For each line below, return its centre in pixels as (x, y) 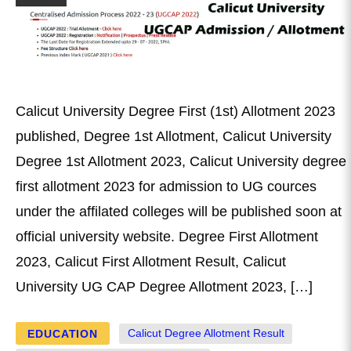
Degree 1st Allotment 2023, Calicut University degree (181, 162)
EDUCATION (63, 333)
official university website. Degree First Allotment (167, 237)
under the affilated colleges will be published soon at (179, 212)
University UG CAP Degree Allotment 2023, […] (164, 287)
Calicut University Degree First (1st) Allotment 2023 (175, 112)
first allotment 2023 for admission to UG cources (166, 187)
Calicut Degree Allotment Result (206, 334)
